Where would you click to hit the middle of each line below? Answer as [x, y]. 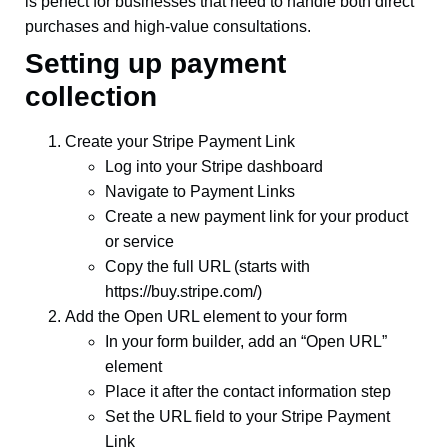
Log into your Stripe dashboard [214, 166]
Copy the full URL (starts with [207, 266]
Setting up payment [155, 63]
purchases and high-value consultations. [168, 26]
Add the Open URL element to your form [206, 316]
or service [139, 241]
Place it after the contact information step [248, 391]
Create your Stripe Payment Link [180, 141]
